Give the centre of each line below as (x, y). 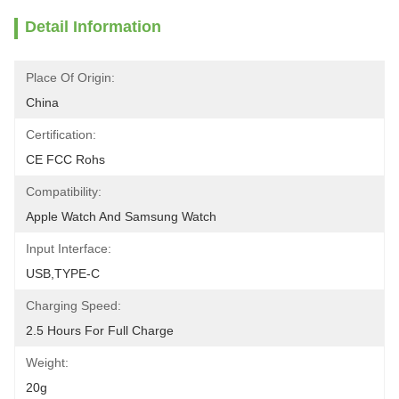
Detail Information (93, 27)
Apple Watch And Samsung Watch (121, 216)
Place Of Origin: (70, 77)
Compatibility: (64, 191)
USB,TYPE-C (63, 273)
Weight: (47, 362)
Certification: (61, 134)
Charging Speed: (73, 305)
